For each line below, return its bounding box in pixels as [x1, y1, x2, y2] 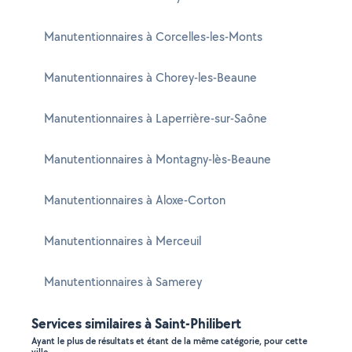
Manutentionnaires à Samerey [44, 273, 202, 290]
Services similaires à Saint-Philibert [31, 313, 241, 333]
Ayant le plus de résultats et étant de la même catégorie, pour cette [31, 335, 307, 347]
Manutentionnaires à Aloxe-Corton [44, 192, 225, 208]
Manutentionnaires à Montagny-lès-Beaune [44, 151, 271, 167]
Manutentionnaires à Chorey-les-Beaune [44, 69, 257, 86]
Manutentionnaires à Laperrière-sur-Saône [44, 110, 267, 126]
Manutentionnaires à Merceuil [44, 233, 201, 249]
